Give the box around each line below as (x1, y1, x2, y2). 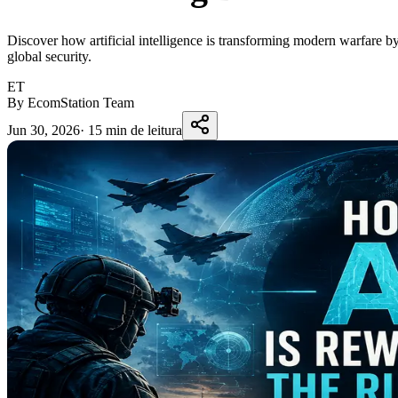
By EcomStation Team (7, 94, 134, 110)
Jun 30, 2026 (7, 122, 80, 138)
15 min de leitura (88, 122, 182, 138)
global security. (7, 48, 92, 64)
